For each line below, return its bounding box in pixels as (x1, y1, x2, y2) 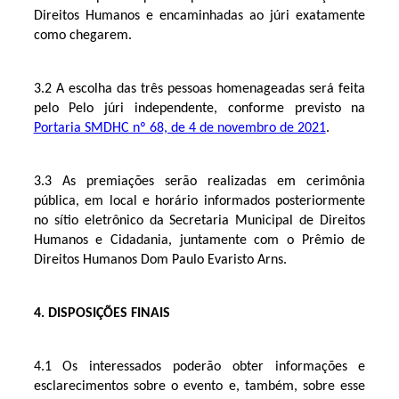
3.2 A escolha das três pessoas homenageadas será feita (33, 81, 366, 96)
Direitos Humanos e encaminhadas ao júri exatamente (33, 8, 366, 23)
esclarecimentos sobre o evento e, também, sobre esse (33, 379, 366, 394)
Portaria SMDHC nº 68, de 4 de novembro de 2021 (33, 120, 326, 135)
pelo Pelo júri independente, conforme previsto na (33, 101, 366, 116)
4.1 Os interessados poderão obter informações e (33, 359, 366, 374)
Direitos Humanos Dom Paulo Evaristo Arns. (33, 252, 287, 267)
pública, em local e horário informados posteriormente (33, 193, 366, 208)
